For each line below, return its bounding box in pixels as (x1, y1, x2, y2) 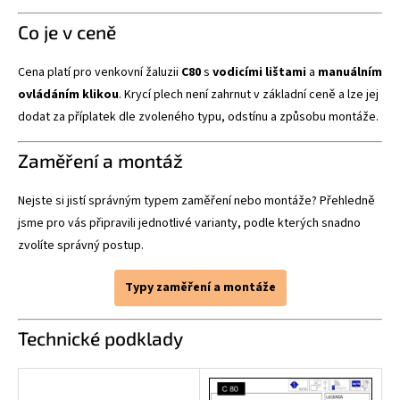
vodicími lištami (212, 62, 306, 81)
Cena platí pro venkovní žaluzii (18, 62, 181, 81)
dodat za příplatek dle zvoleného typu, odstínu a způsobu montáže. (18, 107, 379, 126)
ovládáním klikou (18, 85, 119, 104)
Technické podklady (18, 326, 183, 349)
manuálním (318, 62, 382, 81)
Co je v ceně (18, 20, 116, 43)
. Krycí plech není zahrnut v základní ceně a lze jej (119, 85, 379, 104)
